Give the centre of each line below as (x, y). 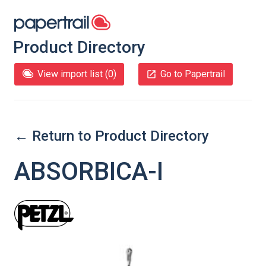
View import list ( (73, 74)
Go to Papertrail (193, 74)
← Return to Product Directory (112, 136)
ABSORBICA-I (89, 171)
